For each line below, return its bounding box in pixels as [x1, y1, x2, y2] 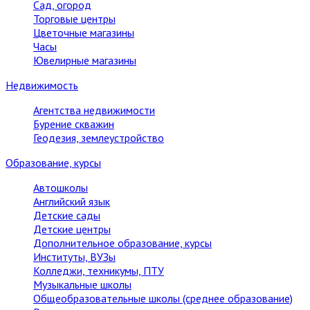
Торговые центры [33, 12, 116, 26]
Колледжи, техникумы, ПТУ [33, 264, 164, 277]
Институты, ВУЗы [33, 250, 116, 264]
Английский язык [33, 194, 110, 208]
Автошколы [33, 181, 88, 194]
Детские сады [33, 208, 100, 222]
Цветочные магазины [33, 26, 134, 39]
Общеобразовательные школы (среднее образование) [33, 291, 293, 305]
